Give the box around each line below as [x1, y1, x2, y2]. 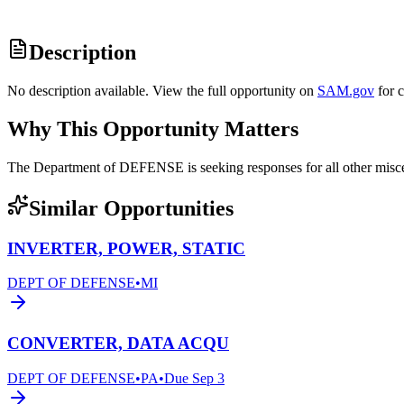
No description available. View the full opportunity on [7, 83, 314, 99]
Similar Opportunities [29, 196, 234, 220]
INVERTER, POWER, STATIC [7, 238, 245, 258]
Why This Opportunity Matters [7, 117, 298, 142]
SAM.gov [317, 83, 374, 99]
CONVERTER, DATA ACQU [7, 334, 229, 353]
